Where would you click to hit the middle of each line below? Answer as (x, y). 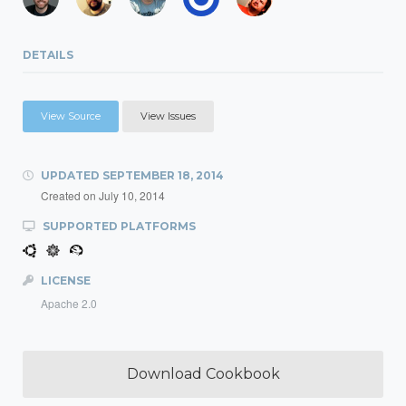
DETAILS (48, 55)
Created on (70, 195)
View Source (71, 116)
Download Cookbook (203, 374)
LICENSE (64, 280)
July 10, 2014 (132, 195)
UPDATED (70, 175)
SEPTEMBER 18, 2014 (163, 175)
